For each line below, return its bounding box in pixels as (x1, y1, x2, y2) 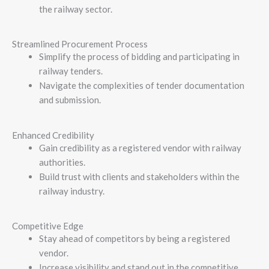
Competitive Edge (12, 220, 83, 232)
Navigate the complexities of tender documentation (39, 80, 244, 91)
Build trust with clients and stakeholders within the (39, 171, 240, 182)
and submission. (39, 94, 101, 106)
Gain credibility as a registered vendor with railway (39, 142, 241, 153)
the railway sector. (39, 3, 112, 14)
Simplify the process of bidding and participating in (39, 51, 240, 62)
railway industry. (39, 185, 104, 196)
